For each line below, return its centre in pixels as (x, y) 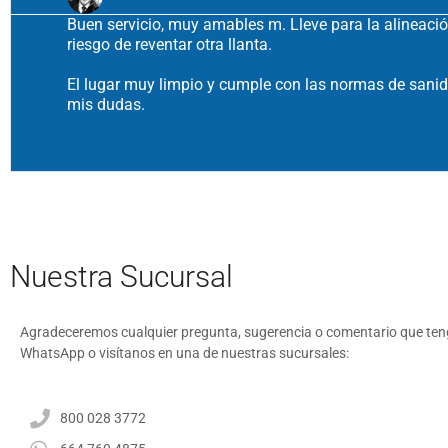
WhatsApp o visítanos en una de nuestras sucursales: (184, 352)
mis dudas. (105, 104)
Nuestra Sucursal (121, 276)
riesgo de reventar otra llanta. (169, 44)
